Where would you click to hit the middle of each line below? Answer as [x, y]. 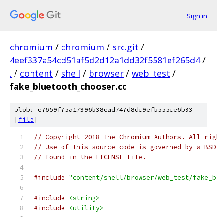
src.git [125, 47]
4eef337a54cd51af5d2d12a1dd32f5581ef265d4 [105, 60]
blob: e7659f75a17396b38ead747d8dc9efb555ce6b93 [104, 110]
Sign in [197, 15]
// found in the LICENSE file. [90, 157]
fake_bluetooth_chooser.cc [68, 86]
